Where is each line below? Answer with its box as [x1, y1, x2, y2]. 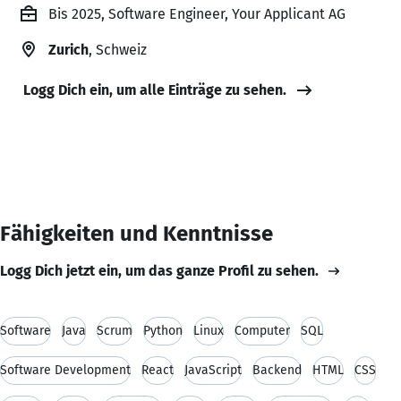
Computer [235, 322, 290, 338]
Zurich [48, 40, 89, 58]
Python [143, 322, 183, 338]
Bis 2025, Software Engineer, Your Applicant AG [48, 4, 346, 22]
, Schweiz [89, 40, 147, 58]
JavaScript [184, 362, 242, 378]
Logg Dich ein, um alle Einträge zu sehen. [23, 81, 286, 98]
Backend [252, 362, 302, 378]
